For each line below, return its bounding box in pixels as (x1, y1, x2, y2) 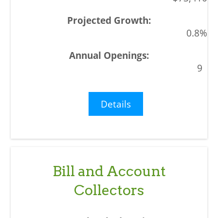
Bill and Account (52, 162, 166, 180)
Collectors (74, 181, 144, 199)
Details (101, 97, 131, 110)
